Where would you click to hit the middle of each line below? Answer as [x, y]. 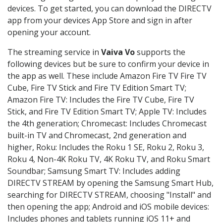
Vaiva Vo [118, 52]
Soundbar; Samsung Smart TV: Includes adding [94, 171]
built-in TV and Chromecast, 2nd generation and [97, 136]
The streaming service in [54, 52]
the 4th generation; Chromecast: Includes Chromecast [107, 124]
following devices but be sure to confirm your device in [108, 64]
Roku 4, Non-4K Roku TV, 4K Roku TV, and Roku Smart [109, 159]
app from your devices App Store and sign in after [100, 21]
